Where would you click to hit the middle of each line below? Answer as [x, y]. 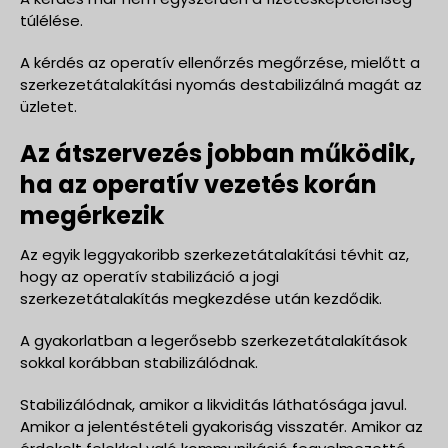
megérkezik [92, 215]
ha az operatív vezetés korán [198, 184]
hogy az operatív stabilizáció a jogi [149, 276]
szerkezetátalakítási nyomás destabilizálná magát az [221, 84]
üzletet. [48, 106]
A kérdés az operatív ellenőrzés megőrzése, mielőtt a [220, 62]
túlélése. [51, 20]
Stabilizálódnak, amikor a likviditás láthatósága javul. [213, 404]
